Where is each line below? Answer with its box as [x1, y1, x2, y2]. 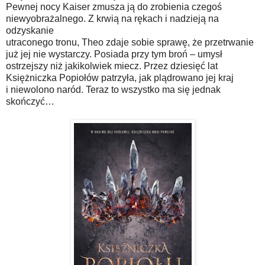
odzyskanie [6, 25, 56, 35]
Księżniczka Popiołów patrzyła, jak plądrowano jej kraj [6, 72, 236, 83]
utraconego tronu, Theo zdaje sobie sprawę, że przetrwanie [6, 37, 254, 47]
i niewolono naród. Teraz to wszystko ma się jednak [6, 84, 221, 95]
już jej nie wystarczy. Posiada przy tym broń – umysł [6, 49, 225, 59]
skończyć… [6, 96, 57, 106]
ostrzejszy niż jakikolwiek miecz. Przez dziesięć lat [6, 60, 218, 71]
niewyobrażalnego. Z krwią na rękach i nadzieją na [6, 13, 219, 24]
